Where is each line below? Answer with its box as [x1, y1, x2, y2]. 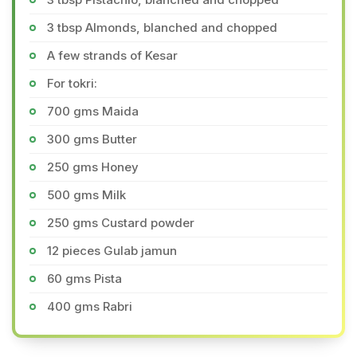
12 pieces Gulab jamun [47, 243, 177, 258]
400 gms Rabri [47, 299, 132, 314]
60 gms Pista [47, 271, 122, 286]
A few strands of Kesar [47, 48, 178, 63]
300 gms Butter [47, 131, 137, 147]
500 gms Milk [47, 187, 126, 202]
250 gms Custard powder [47, 215, 194, 230]
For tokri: [47, 76, 97, 91]
